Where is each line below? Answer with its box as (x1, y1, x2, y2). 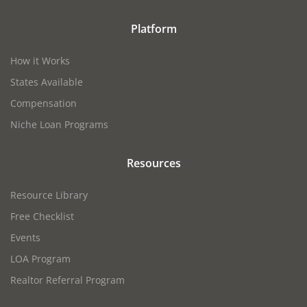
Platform (130, 21, 177, 37)
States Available (10, 75, 83, 89)
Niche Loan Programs (10, 118, 108, 132)
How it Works (10, 54, 70, 68)
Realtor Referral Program (10, 273, 125, 287)
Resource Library (10, 188, 88, 202)
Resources (126, 156, 181, 171)
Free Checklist (10, 210, 74, 223)
